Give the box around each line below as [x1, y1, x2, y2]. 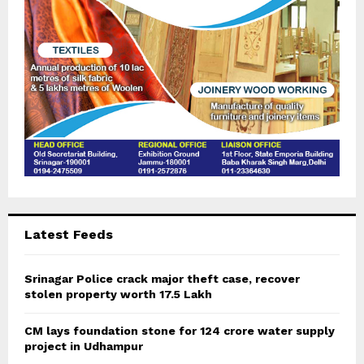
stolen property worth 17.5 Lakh [24, 288, 212, 301]
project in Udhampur [24, 340, 143, 353]
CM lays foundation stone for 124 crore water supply [24, 324, 335, 338]
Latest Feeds [24, 227, 113, 243]
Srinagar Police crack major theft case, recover [24, 272, 300, 286]
